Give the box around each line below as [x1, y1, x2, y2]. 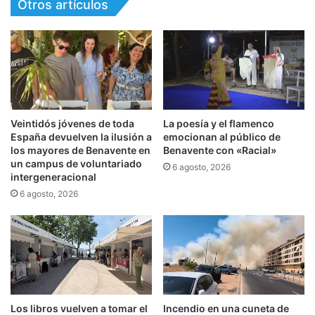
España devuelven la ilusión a [11, 131, 152, 143]
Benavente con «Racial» [163, 144, 276, 157]
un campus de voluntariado [11, 157, 142, 170]
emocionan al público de [163, 131, 281, 143]
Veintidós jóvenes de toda [11, 117, 134, 130]
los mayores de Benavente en [11, 144, 150, 157]
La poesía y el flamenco [163, 117, 274, 130]
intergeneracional [11, 171, 96, 184]
